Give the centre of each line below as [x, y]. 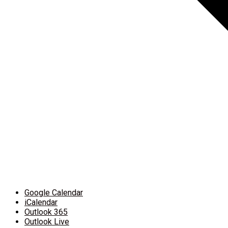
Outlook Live [47, 221]
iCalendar [41, 202]
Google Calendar [54, 192]
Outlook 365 [46, 212]
